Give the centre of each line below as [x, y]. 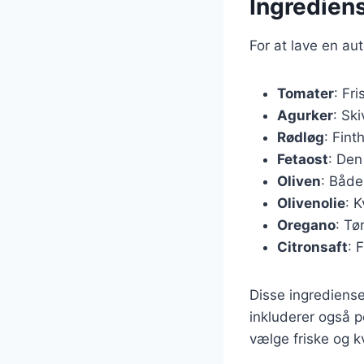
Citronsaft [312, 247]
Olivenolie [311, 203]
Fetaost [303, 159]
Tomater [305, 93]
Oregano [306, 225]
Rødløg [301, 137]
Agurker [305, 115]
